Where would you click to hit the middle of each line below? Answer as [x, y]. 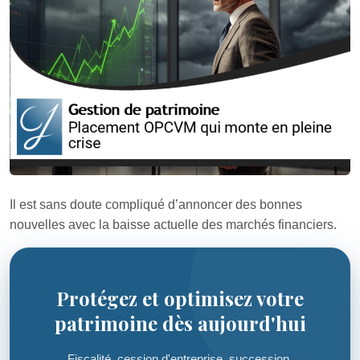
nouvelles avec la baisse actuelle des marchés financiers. [173, 225]
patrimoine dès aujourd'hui [180, 323]
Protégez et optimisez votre [180, 298]
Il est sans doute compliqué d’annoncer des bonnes [156, 205]
